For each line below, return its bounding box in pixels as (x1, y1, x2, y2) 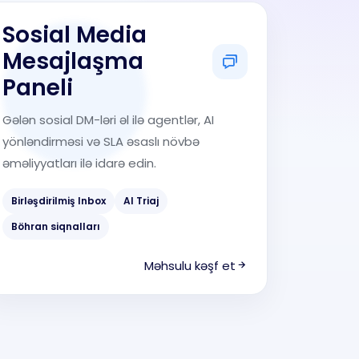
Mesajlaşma (2, 46, 143, 77)
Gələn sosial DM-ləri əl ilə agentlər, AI (2, 111, 214, 128)
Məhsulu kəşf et (144, 257, 236, 274)
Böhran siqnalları (11, 220, 100, 233)
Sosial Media (2, 19, 147, 50)
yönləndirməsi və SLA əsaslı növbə (2, 133, 200, 150)
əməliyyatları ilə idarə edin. (2, 155, 156, 171)
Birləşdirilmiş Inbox (11, 194, 106, 208)
